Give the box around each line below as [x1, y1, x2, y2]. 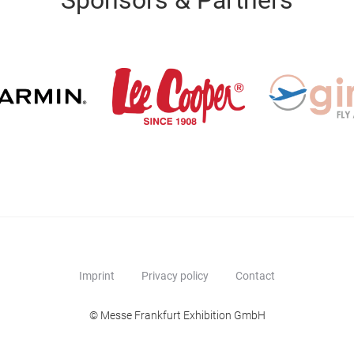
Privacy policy [141, 269, 209, 283]
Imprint [79, 269, 115, 283]
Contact [235, 269, 275, 283]
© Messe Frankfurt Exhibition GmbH [88, 309, 265, 322]
